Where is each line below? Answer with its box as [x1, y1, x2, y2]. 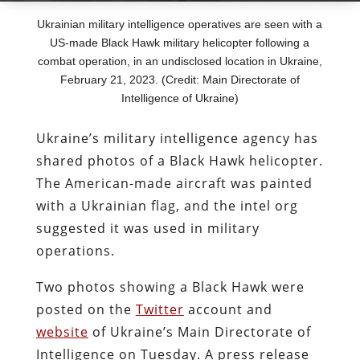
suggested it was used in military [35, 219, 260, 237]
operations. [35, 241, 119, 260]
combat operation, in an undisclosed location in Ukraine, [37, 54, 322, 67]
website [35, 322, 88, 341]
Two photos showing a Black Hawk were [35, 277, 305, 296]
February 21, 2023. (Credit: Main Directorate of [59, 72, 300, 86]
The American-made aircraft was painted [35, 174, 313, 192]
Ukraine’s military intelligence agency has [35, 129, 318, 147]
